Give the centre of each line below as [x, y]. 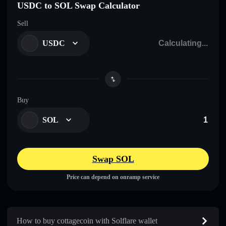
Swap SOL [113, 159]
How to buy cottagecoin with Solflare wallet [87, 220]
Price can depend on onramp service [113, 177]
